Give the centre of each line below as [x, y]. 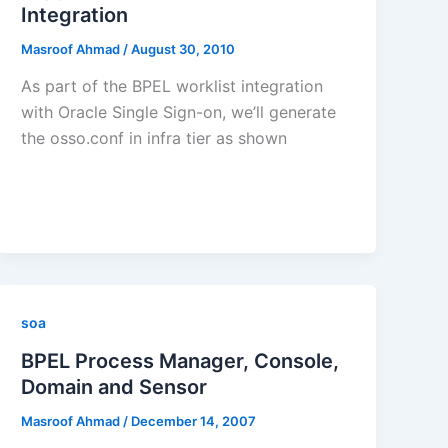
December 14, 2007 [194, 421]
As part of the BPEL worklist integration [172, 86]
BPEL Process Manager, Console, [180, 361]
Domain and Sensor [114, 387]
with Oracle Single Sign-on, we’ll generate [179, 112]
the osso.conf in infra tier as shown [154, 138]
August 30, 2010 [183, 48]
